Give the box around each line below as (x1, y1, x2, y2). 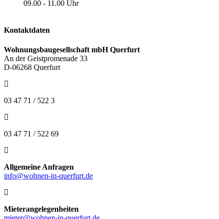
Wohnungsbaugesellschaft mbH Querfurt (4, 45, 140, 54)
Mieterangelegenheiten (4, 204, 79, 213)
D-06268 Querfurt (4, 63, 61, 71)
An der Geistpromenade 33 (4, 54, 88, 63)
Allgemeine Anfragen (4, 162, 74, 171)
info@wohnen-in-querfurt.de (4, 171, 93, 180)
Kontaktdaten (4, 26, 50, 35)
